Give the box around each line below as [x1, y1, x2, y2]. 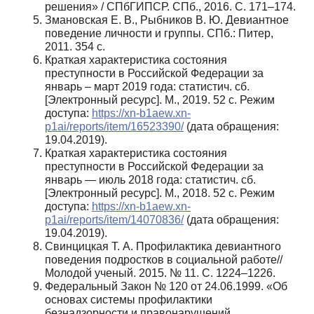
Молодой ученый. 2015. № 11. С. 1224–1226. [45, 266, 275, 279]
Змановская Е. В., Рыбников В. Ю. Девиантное [45, 13, 289, 26]
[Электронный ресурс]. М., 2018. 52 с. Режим [45, 186, 275, 199]
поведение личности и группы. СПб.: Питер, [45, 27, 273, 39]
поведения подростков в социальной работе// [45, 253, 282, 266]
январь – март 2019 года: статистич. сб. [45, 80, 250, 93]
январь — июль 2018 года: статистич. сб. [45, 173, 256, 186]
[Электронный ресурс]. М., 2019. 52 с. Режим [45, 93, 275, 106]
